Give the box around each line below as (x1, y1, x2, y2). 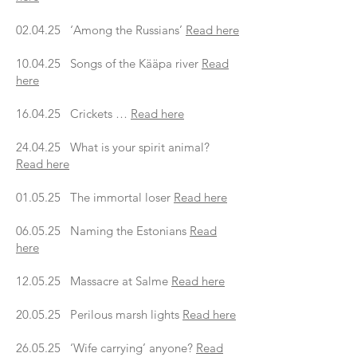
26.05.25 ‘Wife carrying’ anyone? (16, 340, 196, 355)
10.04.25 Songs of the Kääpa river (16, 56, 202, 71)
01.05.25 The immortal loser (16, 190, 174, 205)
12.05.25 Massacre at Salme (16, 273, 171, 288)
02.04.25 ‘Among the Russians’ (16, 22, 186, 37)
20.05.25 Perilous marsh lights (16, 307, 182, 322)
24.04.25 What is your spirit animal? (16, 139, 210, 155)
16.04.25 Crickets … (16, 106, 131, 121)
